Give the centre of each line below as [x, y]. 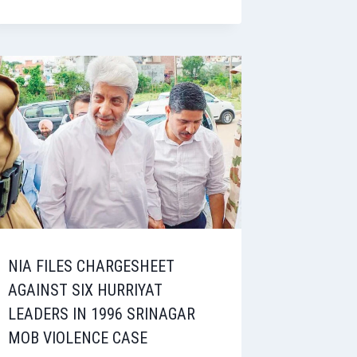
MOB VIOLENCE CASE [78, 337]
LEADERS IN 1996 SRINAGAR [102, 314]
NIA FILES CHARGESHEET [92, 266]
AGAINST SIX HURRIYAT [86, 290]
